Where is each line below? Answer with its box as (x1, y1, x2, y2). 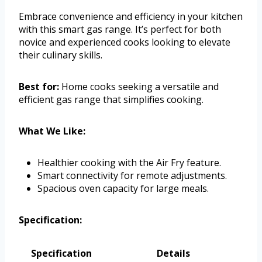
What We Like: (19, 124, 85, 137)
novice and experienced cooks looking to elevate (19, 35, 230, 49)
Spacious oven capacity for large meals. (37, 181, 209, 195)
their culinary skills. (19, 48, 102, 61)
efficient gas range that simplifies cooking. (19, 92, 204, 106)
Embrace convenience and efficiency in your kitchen (19, 9, 243, 23)
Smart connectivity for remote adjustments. (37, 168, 227, 182)
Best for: (19, 80, 59, 93)
